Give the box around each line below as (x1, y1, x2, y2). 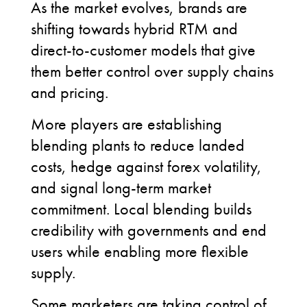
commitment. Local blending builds (31, 198, 251, 219)
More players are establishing (31, 113, 222, 134)
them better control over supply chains (31, 60, 273, 82)
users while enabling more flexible (31, 241, 249, 262)
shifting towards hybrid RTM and (31, 18, 238, 39)
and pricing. (31, 82, 108, 103)
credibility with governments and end (31, 219, 267, 241)
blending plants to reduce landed (31, 134, 245, 156)
